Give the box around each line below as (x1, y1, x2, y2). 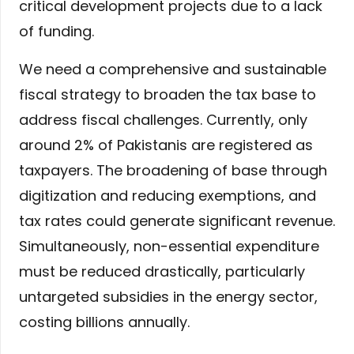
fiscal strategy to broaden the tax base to (19, 85, 316, 105)
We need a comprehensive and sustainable (19, 59, 326, 80)
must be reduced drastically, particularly (19, 262, 305, 282)
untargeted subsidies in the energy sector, (19, 287, 318, 307)
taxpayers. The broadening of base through (19, 160, 327, 181)
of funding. (19, 21, 94, 42)
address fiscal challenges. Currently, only (19, 110, 307, 130)
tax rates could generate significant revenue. (19, 211, 335, 232)
